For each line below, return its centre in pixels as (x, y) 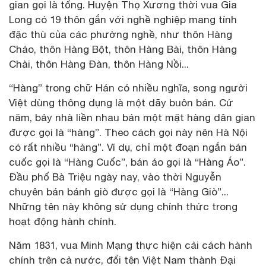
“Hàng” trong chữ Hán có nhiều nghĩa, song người (128, 88)
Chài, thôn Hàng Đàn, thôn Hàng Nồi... (99, 64)
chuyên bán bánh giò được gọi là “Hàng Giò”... (119, 192)
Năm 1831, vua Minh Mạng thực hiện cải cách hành (131, 246)
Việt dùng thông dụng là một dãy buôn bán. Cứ (121, 103)
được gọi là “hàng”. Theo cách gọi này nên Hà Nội (128, 133)
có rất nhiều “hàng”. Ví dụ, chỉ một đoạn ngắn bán (128, 148)
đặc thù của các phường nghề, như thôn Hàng (121, 35)
